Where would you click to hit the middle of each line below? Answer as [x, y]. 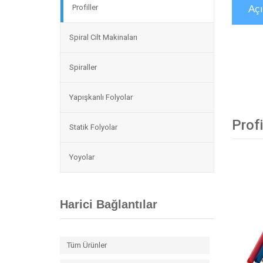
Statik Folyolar [93, 127]
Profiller [85, 7]
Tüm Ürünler [87, 245]
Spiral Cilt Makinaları [103, 37]
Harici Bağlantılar [109, 204]
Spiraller [83, 67]
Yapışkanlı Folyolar [101, 97]
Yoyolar [82, 157]
